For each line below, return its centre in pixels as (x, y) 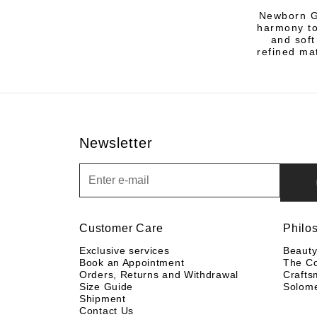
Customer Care (121, 228)
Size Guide (106, 286)
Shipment (103, 298)
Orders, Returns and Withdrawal (159, 274)
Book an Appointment (132, 262)
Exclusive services (125, 250)
